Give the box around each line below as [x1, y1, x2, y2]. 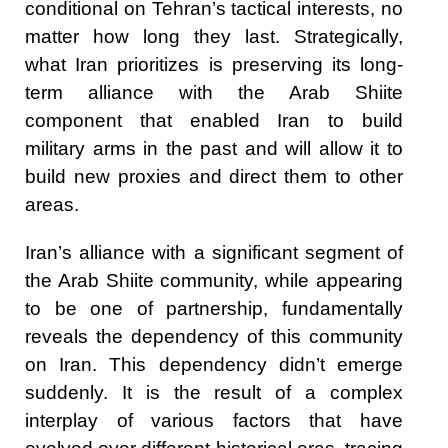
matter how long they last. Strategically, [25, 25, 403, 47]
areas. [25, 193, 79, 215]
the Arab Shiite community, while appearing [25, 269, 403, 291]
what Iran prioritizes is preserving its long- [25, 53, 403, 75]
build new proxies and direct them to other [25, 165, 403, 187]
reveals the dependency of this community [25, 325, 403, 347]
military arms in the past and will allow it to [25, 137, 403, 159]
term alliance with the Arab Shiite [25, 81, 403, 103]
